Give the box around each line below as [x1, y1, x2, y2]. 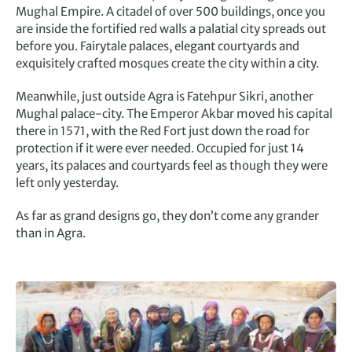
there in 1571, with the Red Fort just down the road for [16, 123, 310, 139]
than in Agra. [16, 225, 86, 241]
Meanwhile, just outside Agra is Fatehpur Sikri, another [16, 89, 313, 104]
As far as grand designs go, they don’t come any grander [16, 208, 319, 224]
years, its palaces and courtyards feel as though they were [16, 158, 328, 174]
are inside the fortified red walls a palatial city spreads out [16, 21, 326, 37]
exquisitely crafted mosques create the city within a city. [16, 56, 319, 71]
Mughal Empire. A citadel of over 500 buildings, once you [16, 4, 325, 20]
